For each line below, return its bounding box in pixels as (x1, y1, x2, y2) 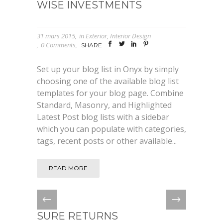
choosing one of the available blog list (37, 76, 179, 87)
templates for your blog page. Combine (37, 88, 184, 99)
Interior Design (110, 31, 151, 40)
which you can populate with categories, (37, 123, 186, 135)
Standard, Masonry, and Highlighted (37, 100, 172, 111)
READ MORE (49, 164, 88, 172)
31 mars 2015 (37, 31, 75, 40)
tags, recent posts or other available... (37, 135, 177, 147)
